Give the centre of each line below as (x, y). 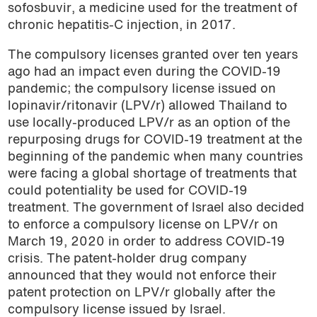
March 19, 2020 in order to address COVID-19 (146, 243)
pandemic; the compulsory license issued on (142, 90)
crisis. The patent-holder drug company (127, 260)
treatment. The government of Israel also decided (156, 209)
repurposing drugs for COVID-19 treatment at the (155, 141)
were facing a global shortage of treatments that (152, 175)
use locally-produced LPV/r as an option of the (149, 124)
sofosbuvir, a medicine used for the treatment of (152, 9)
